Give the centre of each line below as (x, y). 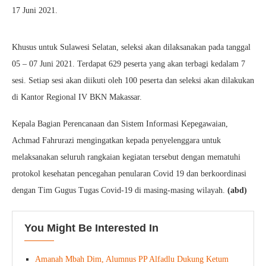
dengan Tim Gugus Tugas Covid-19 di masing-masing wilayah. (120, 191)
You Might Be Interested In (91, 228)
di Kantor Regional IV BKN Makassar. (77, 97)
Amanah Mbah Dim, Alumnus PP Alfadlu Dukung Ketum (132, 259)
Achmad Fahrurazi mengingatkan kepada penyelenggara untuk (116, 141)
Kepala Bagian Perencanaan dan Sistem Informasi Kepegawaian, (120, 124)
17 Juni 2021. (35, 11)
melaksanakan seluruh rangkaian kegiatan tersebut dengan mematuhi (126, 157)
